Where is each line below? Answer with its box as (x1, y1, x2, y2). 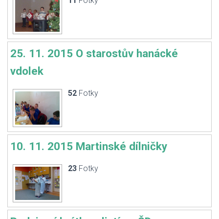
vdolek (10, 65, 44, 77)
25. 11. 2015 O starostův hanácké (10, 47, 178, 60)
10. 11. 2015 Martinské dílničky (10, 140, 167, 153)
